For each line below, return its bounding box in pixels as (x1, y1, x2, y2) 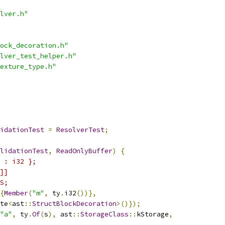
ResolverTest (56, 126, 104, 134)
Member (4, 189, 28, 197)
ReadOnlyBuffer (56, 147, 113, 155)
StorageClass (80, 210, 129, 218)
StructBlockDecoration (32, 199, 117, 208)
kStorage (137, 210, 169, 218)
